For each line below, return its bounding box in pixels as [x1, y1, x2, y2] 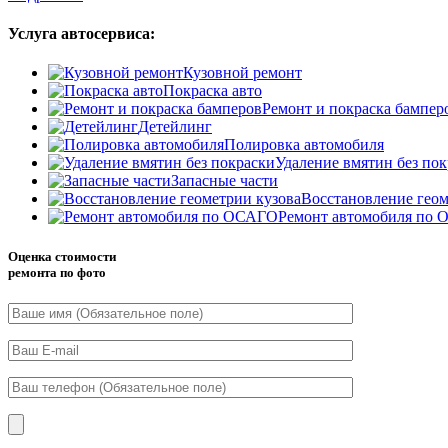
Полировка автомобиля [224, 136, 384, 154]
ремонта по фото [8, 264, 106, 280]
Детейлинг [138, 118, 212, 136]
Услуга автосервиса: [8, 25, 155, 43]
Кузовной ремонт [183, 64, 302, 82]
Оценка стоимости [8, 248, 116, 264]
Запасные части [171, 172, 278, 190]
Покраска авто [163, 82, 262, 100]
